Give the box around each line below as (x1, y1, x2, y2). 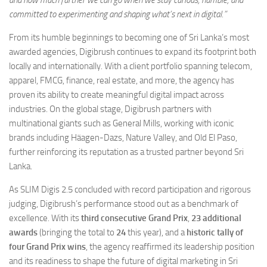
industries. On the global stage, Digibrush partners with (9, 104, 212, 115)
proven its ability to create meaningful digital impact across (9, 89, 224, 101)
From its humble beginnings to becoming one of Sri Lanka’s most (9, 32, 249, 44)
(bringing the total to (39, 227, 116, 238)
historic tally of (187, 227, 243, 238)
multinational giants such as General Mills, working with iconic (9, 118, 234, 129)
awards (9, 227, 39, 238)
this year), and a (128, 227, 187, 238)
